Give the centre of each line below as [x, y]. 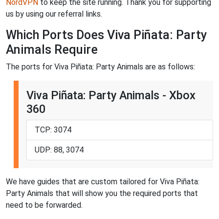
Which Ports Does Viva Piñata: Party [106, 35]
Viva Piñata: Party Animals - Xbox [111, 95]
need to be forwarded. [44, 205]
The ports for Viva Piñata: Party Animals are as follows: [100, 66]
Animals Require [52, 49]
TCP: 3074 [53, 130]
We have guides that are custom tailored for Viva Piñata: [103, 181]
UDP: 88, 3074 [59, 150]
